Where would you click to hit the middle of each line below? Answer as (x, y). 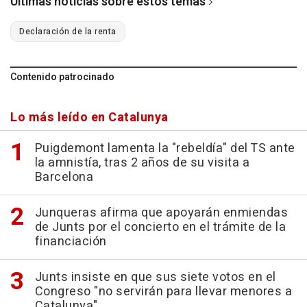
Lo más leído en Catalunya (89, 117)
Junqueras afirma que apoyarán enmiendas (161, 212)
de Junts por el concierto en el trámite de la (160, 227)
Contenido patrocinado (62, 77)
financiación (71, 241)
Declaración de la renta (68, 31)
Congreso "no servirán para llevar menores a (163, 291)
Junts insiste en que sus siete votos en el (155, 277)
